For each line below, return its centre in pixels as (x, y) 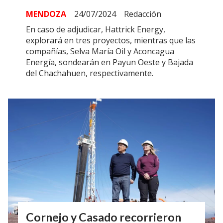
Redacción (143, 14)
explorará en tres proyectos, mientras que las (111, 41)
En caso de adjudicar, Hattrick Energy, (96, 30)
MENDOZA (46, 14)
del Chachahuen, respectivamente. (90, 73)
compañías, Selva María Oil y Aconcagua (100, 52)
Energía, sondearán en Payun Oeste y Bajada (110, 62)
